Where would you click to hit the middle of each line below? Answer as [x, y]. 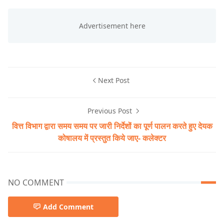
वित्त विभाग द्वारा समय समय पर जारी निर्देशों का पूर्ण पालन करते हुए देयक [112, 126]
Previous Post [110, 110]
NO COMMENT [36, 182]
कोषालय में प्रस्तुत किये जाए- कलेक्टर [112, 138]
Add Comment [68, 206]
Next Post [113, 80]
